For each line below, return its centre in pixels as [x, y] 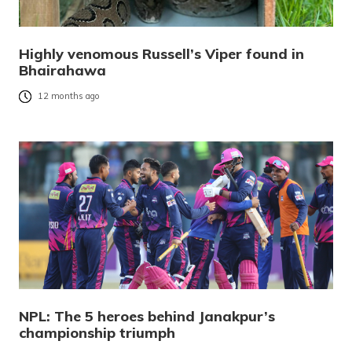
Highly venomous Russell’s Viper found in [161, 54]
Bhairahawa [62, 71]
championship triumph [97, 333]
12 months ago [69, 96]
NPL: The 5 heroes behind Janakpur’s [147, 317]
